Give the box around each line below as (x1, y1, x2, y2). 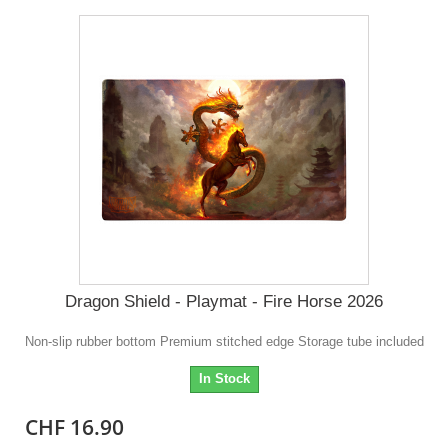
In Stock (198, 371, 250, 387)
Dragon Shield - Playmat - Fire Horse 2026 (65, 292, 383, 312)
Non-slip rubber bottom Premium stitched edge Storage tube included (24, 334, 424, 350)
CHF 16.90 (25, 413, 125, 442)
